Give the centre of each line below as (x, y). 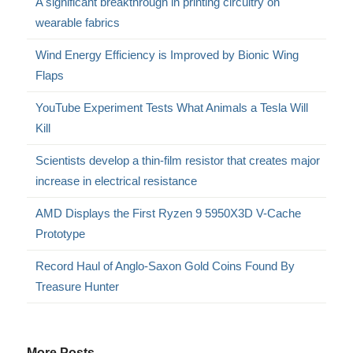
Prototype (61, 233)
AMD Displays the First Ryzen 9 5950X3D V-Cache (169, 213)
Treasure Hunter (78, 286)
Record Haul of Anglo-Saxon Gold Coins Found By (165, 266)
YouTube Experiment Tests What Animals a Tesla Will (172, 107)
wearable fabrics (78, 22)
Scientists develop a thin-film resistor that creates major (178, 160)
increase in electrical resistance (117, 180)
